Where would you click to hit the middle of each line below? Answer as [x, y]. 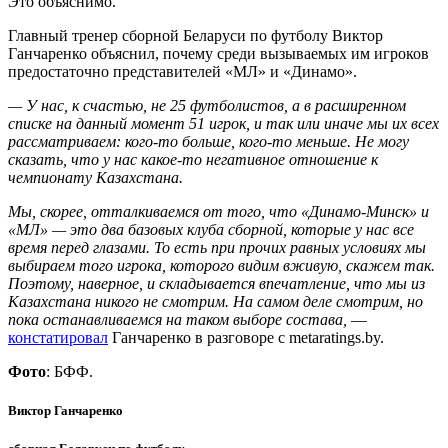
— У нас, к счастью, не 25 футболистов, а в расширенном [207, 105]
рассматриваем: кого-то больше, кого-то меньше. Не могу [208, 141]
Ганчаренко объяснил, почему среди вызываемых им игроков [218, 53]
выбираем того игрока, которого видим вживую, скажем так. [221, 265]
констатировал [58, 337]
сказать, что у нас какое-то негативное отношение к [193, 159]
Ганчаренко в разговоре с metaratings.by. [246, 337]
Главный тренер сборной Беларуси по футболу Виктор [195, 35]
